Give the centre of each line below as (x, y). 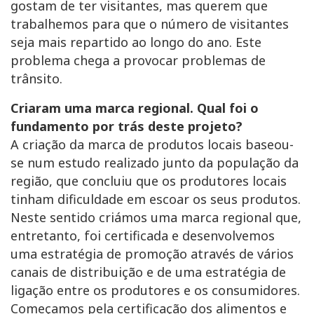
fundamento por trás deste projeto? (127, 127)
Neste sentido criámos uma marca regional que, (156, 218)
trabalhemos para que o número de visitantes (150, 24)
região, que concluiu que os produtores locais (149, 181)
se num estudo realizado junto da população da (155, 163)
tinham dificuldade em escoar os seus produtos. (156, 199)
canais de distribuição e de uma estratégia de (148, 272)
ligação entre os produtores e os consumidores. (155, 291)
